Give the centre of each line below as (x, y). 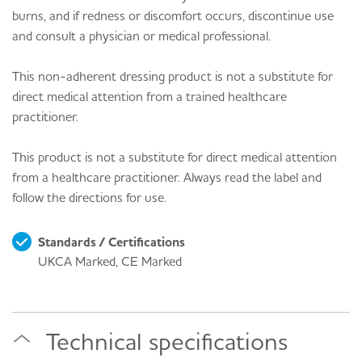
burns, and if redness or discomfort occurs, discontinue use (173, 16)
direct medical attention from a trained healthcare (149, 97)
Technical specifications (167, 341)
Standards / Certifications (112, 242)
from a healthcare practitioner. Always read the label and (167, 177)
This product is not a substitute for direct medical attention (175, 157)
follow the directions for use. (89, 198)
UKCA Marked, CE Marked (110, 261)
